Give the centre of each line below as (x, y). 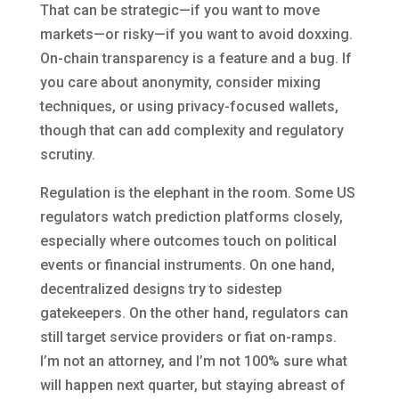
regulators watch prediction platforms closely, (191, 217)
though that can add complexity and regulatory (191, 131)
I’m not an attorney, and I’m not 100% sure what (193, 362)
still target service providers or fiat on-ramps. (188, 338)
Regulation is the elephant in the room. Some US (197, 193)
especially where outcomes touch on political (188, 241)
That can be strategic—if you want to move (179, 11)
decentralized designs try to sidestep (161, 289)
